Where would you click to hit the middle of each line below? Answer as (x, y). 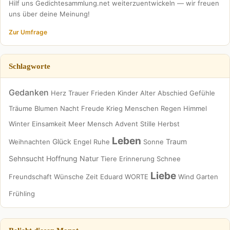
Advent (127, 124)
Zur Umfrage (28, 32)
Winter (19, 124)
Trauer (79, 93)
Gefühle (202, 93)
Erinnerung (137, 159)
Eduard (111, 177)
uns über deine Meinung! (49, 14)
